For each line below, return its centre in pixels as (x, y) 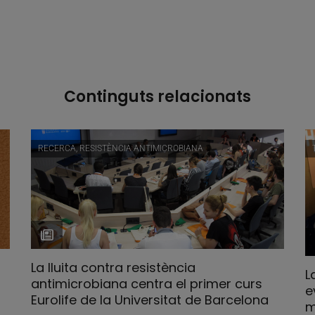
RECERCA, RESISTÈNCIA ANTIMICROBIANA (121, 148)
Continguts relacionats (157, 97)
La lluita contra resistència (113, 267)
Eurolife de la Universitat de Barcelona (150, 300)
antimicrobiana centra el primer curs (147, 283)
